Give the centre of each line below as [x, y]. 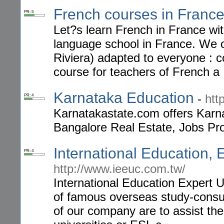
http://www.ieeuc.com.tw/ [119, 169]
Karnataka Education [124, 98]
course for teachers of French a [136, 72]
